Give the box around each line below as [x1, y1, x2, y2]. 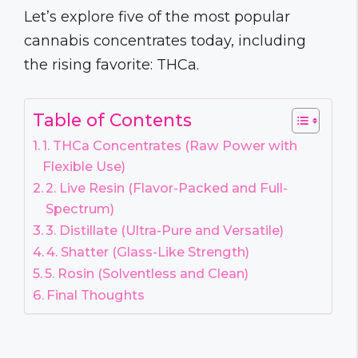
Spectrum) [46, 200, 115, 217]
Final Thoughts [46, 286, 145, 303]
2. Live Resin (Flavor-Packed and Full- [46, 179, 288, 196]
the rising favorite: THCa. [24, 55, 199, 74]
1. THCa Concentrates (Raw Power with [42, 137, 298, 153]
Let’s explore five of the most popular [24, 7, 290, 26]
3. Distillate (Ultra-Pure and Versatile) [46, 221, 284, 238]
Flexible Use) [42, 157, 126, 174]
